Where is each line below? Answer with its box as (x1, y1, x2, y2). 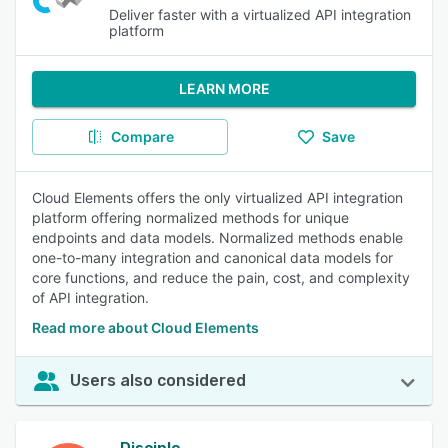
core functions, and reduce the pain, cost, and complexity (32, 269, 410, 286)
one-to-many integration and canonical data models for (32, 249, 393, 266)
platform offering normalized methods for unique (32, 209, 349, 226)
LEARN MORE (178, 80, 270, 97)
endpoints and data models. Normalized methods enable (32, 229, 403, 246)
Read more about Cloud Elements (32, 319, 259, 336)
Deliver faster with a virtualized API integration (109, 6, 412, 23)
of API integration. (32, 289, 149, 306)
